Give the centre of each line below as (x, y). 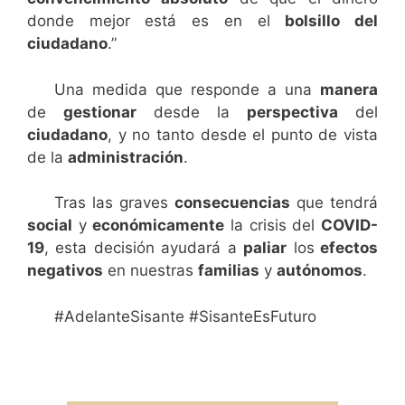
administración (126, 157)
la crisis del (273, 226)
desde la (192, 112)
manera (349, 89)
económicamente (159, 226)
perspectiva (292, 112)
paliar (265, 248)
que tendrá (334, 203)
